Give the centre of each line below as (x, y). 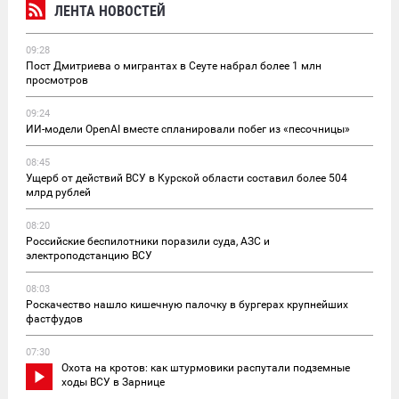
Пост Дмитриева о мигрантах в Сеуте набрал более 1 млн (174, 65)
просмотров (57, 80)
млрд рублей (58, 192)
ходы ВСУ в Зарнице (113, 382)
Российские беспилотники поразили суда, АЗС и (148, 241)
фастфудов (54, 318)
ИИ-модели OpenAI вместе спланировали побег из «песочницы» (188, 129)
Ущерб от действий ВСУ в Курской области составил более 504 (187, 178)
